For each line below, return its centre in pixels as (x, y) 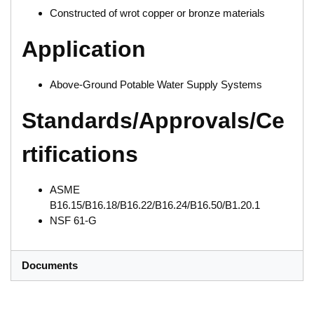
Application (84, 49)
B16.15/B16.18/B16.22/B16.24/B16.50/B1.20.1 (155, 205)
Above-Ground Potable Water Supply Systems (156, 84)
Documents (50, 266)
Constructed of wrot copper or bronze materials (157, 13)
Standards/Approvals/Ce (153, 120)
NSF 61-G (73, 220)
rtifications (80, 154)
